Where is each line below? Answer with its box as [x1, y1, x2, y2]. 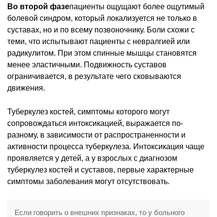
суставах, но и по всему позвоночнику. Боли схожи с [7, 25, 195, 34]
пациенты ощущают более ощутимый [69, 2, 204, 11]
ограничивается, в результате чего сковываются [7, 72, 181, 80]
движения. [7, 83, 45, 92]
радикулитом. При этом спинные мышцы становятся [7, 48, 197, 57]
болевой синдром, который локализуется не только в [7, 14, 197, 22]
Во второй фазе [7, 2, 69, 11]
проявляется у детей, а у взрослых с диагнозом [7, 154, 177, 162]
